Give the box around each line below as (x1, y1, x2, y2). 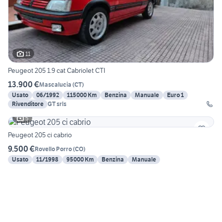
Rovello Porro (35, 145, 72, 153)
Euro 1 (167, 91, 184, 99)
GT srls (48, 100, 66, 108)
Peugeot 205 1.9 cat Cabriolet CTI (8, 66, 105, 75)
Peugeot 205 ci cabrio (8, 130, 72, 140)
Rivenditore (12, 100, 44, 108)
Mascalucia (39, 80, 71, 88)
